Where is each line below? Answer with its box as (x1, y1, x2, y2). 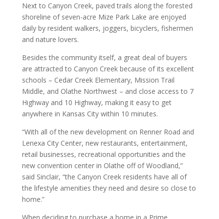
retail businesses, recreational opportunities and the (22, 150, 186, 159)
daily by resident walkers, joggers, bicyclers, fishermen (22, 23, 193, 33)
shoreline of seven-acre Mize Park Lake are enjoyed (22, 12, 186, 22)
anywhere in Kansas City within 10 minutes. (22, 109, 158, 119)
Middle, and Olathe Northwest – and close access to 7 (22, 87, 194, 96)
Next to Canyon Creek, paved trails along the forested (22, 1, 193, 11)
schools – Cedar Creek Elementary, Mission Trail (22, 75, 175, 85)
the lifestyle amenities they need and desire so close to (22, 183, 196, 193)
